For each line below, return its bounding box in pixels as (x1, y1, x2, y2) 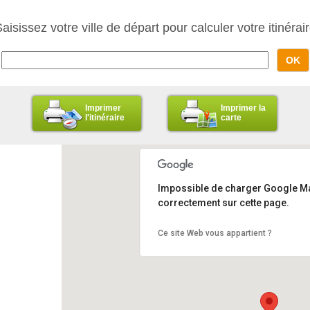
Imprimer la (221, 103, 266, 113)
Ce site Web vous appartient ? (157, 228, 272, 239)
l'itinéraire (85, 113, 125, 122)
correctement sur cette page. (157, 197, 289, 209)
